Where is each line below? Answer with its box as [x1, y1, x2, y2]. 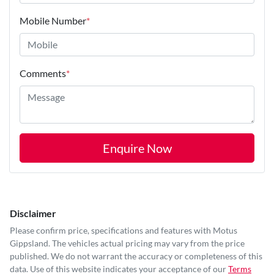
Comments [20, 67, 66, 79]
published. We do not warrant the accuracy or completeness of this [10, 250, 262, 261]
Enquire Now [102, 140, 172, 155]
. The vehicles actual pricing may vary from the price [48, 237, 245, 248]
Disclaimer [10, 207, 56, 219]
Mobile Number [20, 14, 86, 26]
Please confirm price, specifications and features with [10, 224, 213, 235]
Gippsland [10, 237, 48, 248]
